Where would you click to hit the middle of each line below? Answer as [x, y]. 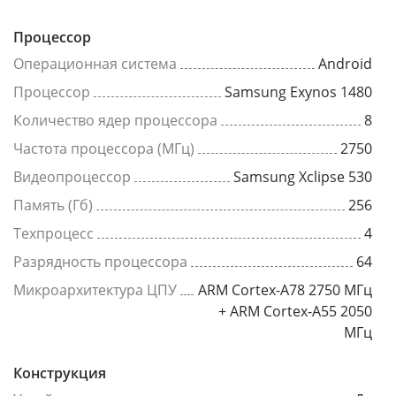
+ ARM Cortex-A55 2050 [295, 311]
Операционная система [95, 64]
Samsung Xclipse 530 [303, 177]
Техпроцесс [53, 233]
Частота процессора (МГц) [104, 148]
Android [345, 64]
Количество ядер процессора [115, 120]
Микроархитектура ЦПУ [95, 290]
